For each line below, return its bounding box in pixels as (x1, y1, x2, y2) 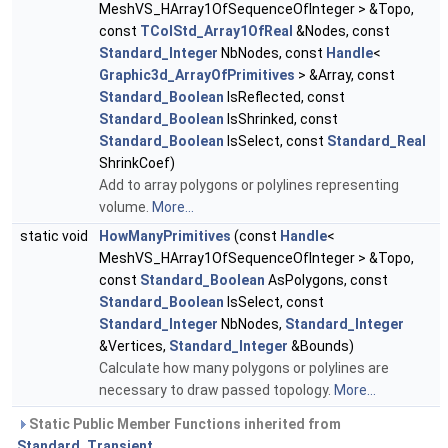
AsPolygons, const (265, 272, 388, 289)
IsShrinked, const (224, 111, 338, 128)
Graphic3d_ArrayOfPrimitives (99, 67, 295, 84)
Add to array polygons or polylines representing (99, 177, 399, 194)
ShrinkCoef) (99, 155, 175, 172)
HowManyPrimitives (99, 228, 231, 245)
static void (20, 228, 91, 245)
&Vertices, (99, 338, 169, 355)
